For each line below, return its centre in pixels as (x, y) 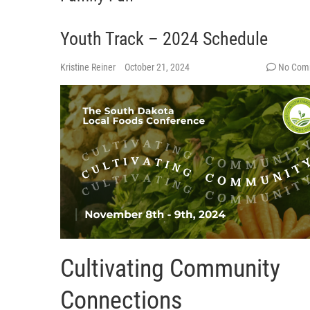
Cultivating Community (170, 268)
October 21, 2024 (157, 67)
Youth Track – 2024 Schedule (164, 38)
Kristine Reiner (89, 67)
